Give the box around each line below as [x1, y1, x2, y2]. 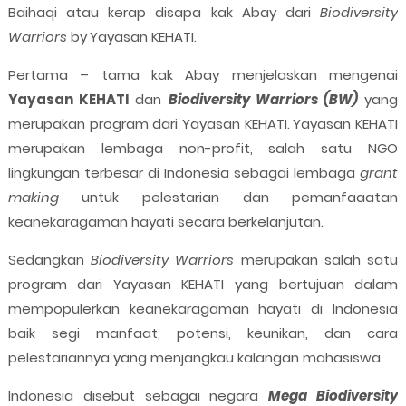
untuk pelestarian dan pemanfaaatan [58, 188, 399, 208]
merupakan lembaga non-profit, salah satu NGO [7, 139, 399, 159]
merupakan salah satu [234, 250, 399, 270]
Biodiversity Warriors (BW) [168, 90, 358, 110]
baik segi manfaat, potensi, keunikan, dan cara [7, 324, 399, 343]
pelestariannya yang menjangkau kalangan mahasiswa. [7, 348, 387, 368]
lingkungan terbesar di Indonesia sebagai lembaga [7, 163, 361, 183]
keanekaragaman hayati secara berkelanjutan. [7, 212, 327, 232]
